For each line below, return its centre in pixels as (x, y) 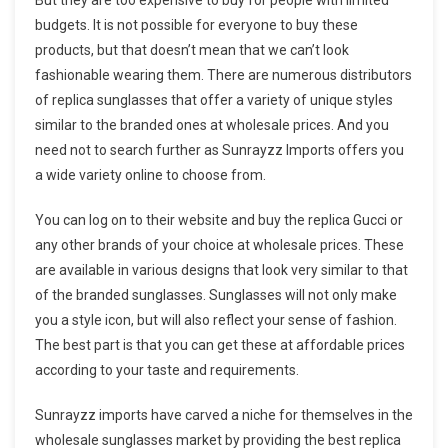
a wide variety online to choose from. (150, 174)
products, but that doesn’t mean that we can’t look (192, 49)
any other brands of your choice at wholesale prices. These (219, 244)
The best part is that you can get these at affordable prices (220, 344)
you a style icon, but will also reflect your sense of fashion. (216, 319)
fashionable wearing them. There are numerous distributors (223, 74)
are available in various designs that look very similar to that (221, 269)
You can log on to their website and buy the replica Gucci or (219, 219)
